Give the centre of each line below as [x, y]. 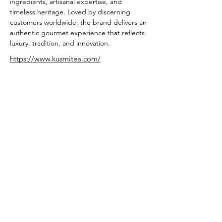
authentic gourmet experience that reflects [78, 33]
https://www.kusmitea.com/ [55, 59]
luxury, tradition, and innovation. [60, 43]
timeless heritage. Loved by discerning [71, 12]
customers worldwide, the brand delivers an [79, 22]
